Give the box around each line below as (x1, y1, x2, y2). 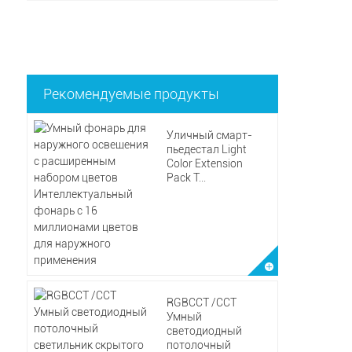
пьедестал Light (166, 143, 247, 156)
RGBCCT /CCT (166, 296, 236, 309)
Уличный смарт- (166, 129, 252, 141)
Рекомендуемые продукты (42, 86, 219, 102)
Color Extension (166, 157, 243, 170)
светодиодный (166, 324, 242, 337)
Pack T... (166, 171, 206, 184)
